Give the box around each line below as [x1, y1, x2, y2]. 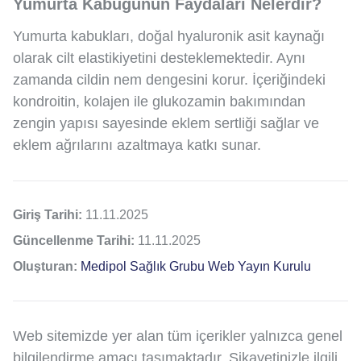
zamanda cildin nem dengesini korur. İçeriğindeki [13, 71, 326, 88]
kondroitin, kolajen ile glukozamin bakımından [13, 93, 305, 110]
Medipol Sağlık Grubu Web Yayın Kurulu [81, 259, 311, 273]
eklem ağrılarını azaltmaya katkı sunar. [13, 136, 261, 153]
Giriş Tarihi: [13, 207, 85, 222]
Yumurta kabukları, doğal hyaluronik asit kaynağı [13, 27, 325, 44]
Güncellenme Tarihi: [13, 233, 138, 247]
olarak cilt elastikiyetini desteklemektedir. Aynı [13, 49, 305, 66]
